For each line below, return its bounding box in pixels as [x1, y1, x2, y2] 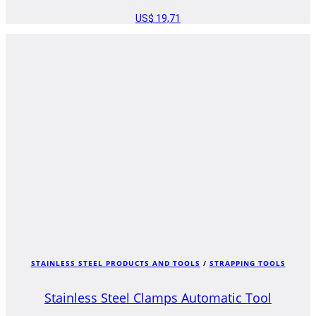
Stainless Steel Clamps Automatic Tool [44, 288, 272, 306]
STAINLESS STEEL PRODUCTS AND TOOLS [30, 258, 200, 269]
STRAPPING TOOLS [209, 258, 286, 269]
